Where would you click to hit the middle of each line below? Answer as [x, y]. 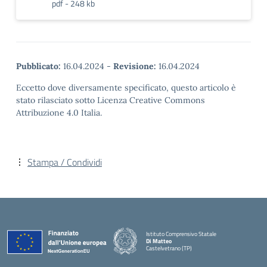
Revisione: [135, 66]
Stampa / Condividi [65, 162]
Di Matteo [159, 241]
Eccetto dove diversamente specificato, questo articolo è [126, 88]
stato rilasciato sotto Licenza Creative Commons [111, 100]
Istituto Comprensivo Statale [181, 234]
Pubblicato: [38, 66]
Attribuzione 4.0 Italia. [59, 113]
